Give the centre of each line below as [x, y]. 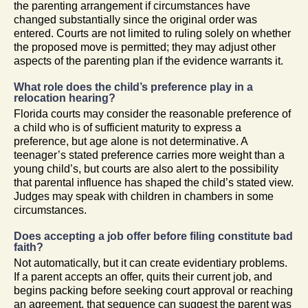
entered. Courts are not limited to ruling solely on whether [152, 33]
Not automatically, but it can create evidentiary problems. [151, 263]
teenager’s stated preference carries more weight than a [149, 155]
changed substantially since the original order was [135, 19]
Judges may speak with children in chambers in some [144, 196]
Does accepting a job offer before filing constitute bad [153, 236]
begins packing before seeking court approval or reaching [153, 290]
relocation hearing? [65, 98]
